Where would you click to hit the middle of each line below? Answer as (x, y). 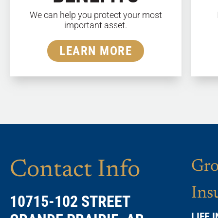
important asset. (96, 25)
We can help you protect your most (96, 15)
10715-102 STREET (70, 201)
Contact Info (75, 170)
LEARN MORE (96, 51)
